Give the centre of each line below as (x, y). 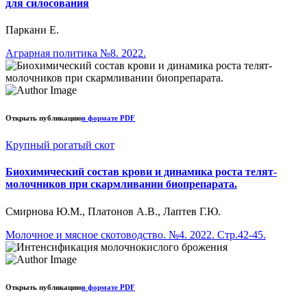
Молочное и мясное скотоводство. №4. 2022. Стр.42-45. (136, 234)
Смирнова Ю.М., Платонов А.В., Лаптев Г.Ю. (113, 211)
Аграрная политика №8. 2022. (76, 53)
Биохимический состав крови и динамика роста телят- (141, 172)
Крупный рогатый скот (60, 145)
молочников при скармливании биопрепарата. (121, 184)
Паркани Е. (32, 30)
